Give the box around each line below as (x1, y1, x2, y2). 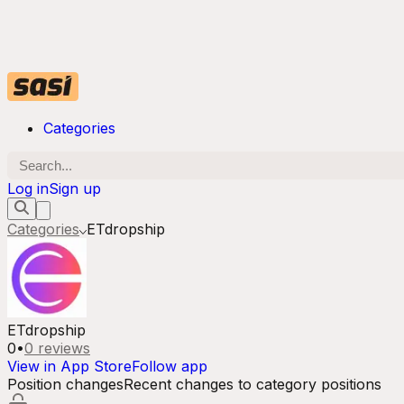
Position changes (7, 375, 124, 393)
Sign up (49, 179, 101, 197)
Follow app (132, 357, 207, 375)
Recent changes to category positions (124, 375, 381, 393)
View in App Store (7, 357, 132, 375)
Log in (7, 179, 49, 197)
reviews (33, 339, 90, 357)
